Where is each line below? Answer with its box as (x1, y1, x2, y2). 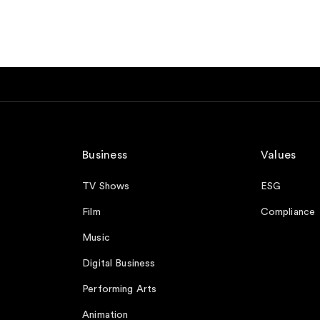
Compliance (260, 207, 316, 217)
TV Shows (82, 181, 130, 191)
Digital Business (82, 259, 156, 269)
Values (260, 149, 296, 161)
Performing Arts (82, 284, 157, 294)
